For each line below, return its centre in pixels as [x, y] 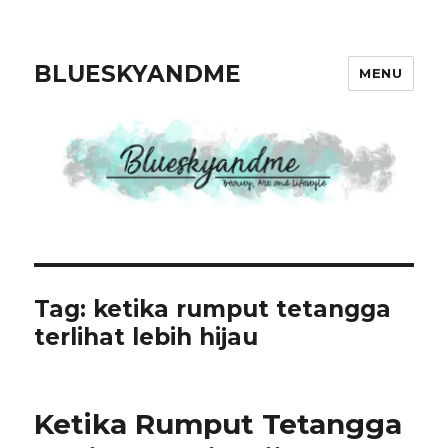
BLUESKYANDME [138, 73]
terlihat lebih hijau [146, 337]
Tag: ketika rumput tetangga [213, 309]
